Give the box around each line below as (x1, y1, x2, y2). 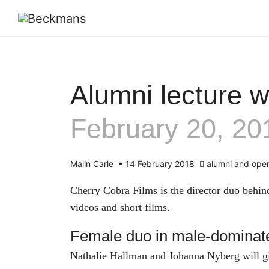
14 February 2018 (125, 159, 197, 169)
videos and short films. (70, 201, 170, 213)
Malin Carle (70, 159, 116, 169)
